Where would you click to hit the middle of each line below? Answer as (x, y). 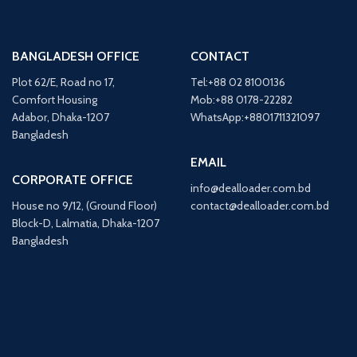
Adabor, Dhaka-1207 (61, 117)
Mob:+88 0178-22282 (241, 99)
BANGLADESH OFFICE (76, 56)
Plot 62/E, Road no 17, (63, 82)
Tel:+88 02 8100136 (238, 82)
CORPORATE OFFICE (73, 179)
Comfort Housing (55, 99)
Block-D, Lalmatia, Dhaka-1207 (86, 223)
